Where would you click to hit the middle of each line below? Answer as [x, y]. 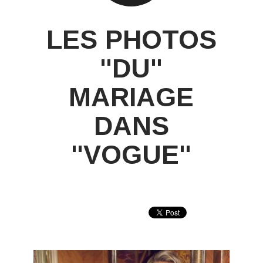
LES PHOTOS [131, 40]
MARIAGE [131, 97]
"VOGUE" [131, 155]
